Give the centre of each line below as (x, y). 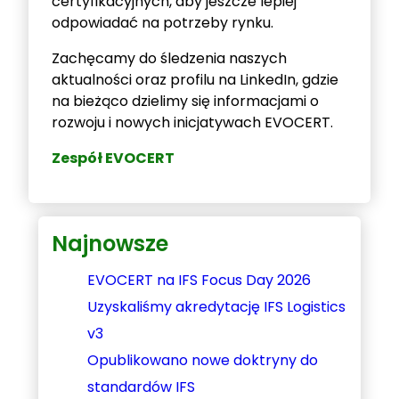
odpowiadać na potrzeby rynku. (162, 23)
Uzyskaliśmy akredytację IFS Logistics (216, 306)
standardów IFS (141, 387)
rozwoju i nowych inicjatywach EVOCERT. (192, 123)
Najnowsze (110, 244)
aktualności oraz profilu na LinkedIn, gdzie (195, 80)
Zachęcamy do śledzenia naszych (169, 59)
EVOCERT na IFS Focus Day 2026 (199, 280)
